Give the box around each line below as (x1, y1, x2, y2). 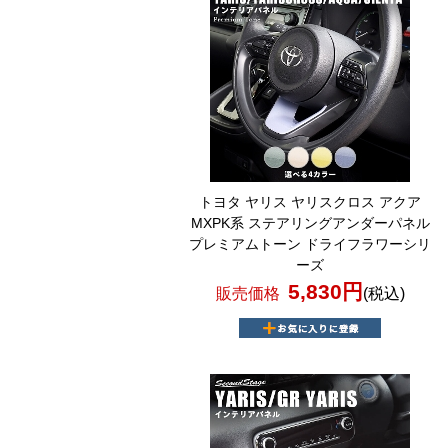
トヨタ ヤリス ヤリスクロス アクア (199, 194, 422, 210)
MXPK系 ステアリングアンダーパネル (190, 215, 430, 231)
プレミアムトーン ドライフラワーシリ (189, 236, 432, 252)
